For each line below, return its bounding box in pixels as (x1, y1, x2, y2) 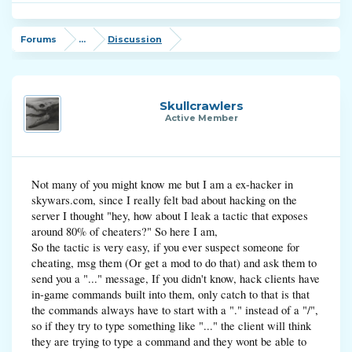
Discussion (108, 34, 162, 45)
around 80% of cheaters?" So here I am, (31, 224, 218, 239)
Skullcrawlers (159, 98, 244, 113)
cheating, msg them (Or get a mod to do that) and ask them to (31, 255, 317, 270)
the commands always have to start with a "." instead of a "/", (31, 302, 318, 317)
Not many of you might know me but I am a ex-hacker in (31, 177, 293, 192)
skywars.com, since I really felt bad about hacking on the (31, 192, 297, 207)
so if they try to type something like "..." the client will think (31, 318, 311, 333)
